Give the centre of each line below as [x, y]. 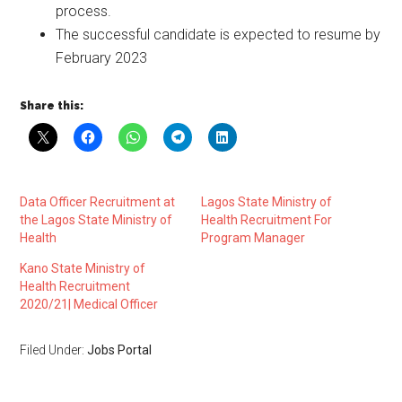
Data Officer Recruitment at [98, 202]
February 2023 [102, 58]
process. [84, 11]
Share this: [52, 106]
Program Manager [253, 238]
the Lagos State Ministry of [96, 220]
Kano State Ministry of [83, 268]
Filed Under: [54, 350]
